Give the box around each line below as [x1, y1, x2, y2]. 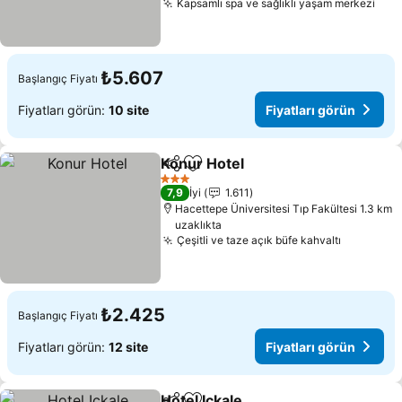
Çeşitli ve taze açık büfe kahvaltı [177, 233, 342, 247]
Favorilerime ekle [191, 163, 308, 182]
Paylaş [160, 163, 201, 179]
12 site [109, 338, 148, 354]
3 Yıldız [160, 178, 198, 192]
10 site [109, 101, 149, 118]
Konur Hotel [161, 154, 245, 172]
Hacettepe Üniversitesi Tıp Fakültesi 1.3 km [175, 202, 393, 215]
